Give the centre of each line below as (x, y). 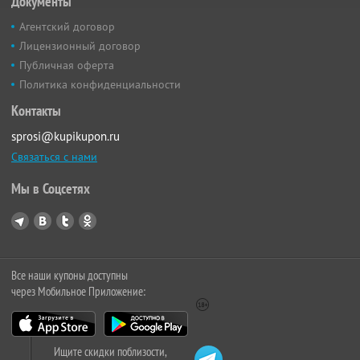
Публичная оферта (67, 65)
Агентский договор (67, 27)
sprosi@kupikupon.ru (65, 136)
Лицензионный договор (80, 46)
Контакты (36, 110)
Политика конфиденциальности (100, 84)
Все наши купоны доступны (70, 275)
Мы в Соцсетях (51, 188)
